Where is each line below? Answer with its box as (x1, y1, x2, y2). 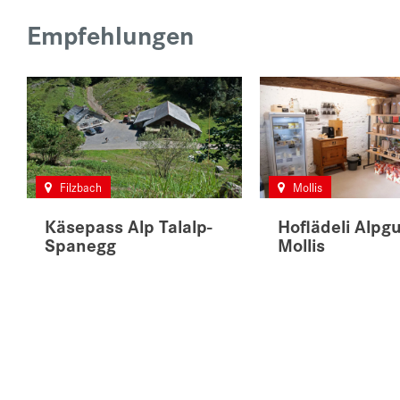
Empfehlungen (27, 14, 194, 54)
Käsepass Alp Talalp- (45, 211, 212, 239)
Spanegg (45, 229, 116, 258)
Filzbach (56, 177, 102, 196)
